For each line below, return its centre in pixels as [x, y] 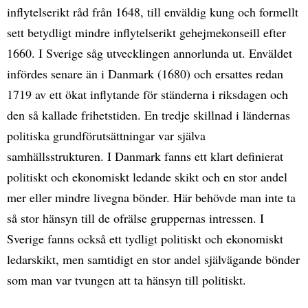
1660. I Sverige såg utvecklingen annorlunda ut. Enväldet [150, 53]
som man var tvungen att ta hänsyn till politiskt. [126, 279]
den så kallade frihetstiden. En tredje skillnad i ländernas [148, 114]
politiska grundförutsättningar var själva [106, 135]
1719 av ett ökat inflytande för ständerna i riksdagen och [147, 94]
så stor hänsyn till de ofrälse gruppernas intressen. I [135, 218]
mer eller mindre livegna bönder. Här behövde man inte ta [151, 197]
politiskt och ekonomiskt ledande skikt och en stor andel [147, 176]
